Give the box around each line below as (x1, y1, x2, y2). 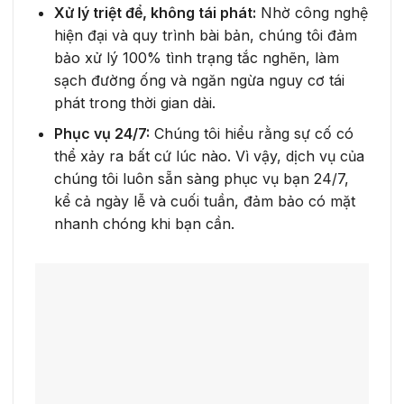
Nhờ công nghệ (255, 3, 368, 22)
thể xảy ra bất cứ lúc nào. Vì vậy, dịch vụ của (53, 147, 364, 166)
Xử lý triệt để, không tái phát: (53, 3, 256, 22)
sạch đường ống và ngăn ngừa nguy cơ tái (53, 70, 344, 89)
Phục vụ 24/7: (53, 124, 150, 143)
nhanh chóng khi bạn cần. (53, 215, 234, 234)
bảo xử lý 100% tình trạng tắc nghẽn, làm (53, 48, 339, 67)
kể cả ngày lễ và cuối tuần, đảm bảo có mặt (53, 192, 355, 211)
